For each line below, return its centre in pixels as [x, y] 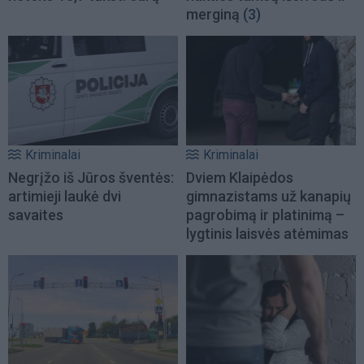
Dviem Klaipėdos [240, 177]
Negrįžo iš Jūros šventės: [91, 177]
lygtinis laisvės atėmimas [267, 233]
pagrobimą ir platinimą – [265, 214]
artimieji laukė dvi [65, 196]
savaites [36, 214]
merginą [213, 15]
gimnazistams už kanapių [269, 196]
